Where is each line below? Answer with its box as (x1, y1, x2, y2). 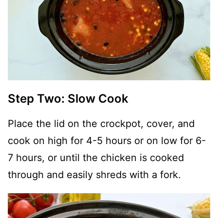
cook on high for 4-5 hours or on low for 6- (8, 134, 206, 146)
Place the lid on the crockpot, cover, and (8, 117, 195, 129)
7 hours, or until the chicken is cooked (8, 151, 184, 163)
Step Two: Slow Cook (8, 91, 128, 106)
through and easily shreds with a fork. (8, 168, 181, 181)
